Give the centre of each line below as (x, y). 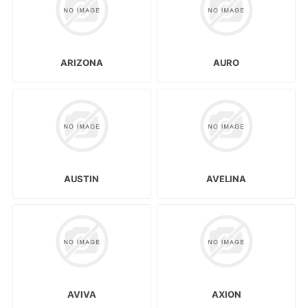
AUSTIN (82, 178)
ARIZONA (81, 63)
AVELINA (227, 178)
